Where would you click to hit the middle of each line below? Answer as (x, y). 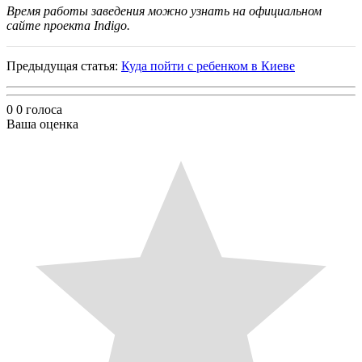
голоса (44, 109)
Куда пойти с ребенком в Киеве (208, 65)
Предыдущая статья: (64, 65)
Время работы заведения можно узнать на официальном (164, 11)
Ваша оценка (42, 124)
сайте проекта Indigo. (68, 25)
